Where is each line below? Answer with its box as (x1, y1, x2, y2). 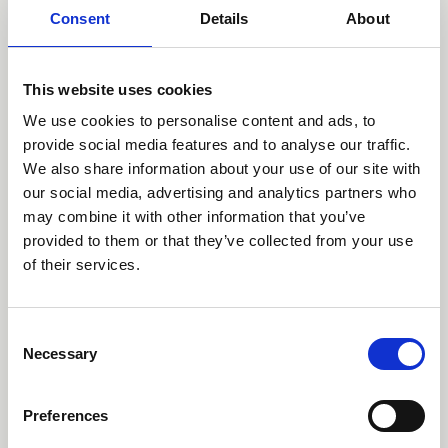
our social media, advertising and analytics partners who (23, 184, 416, 201)
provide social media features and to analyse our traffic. (23, 136, 411, 153)
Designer (149, 306, 299, 346)
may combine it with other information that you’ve (23, 208, 366, 225)
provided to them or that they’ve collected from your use (23, 232, 413, 249)
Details (199, 9, 249, 27)
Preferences (23, 407, 109, 424)
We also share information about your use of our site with (23, 160, 421, 177)
